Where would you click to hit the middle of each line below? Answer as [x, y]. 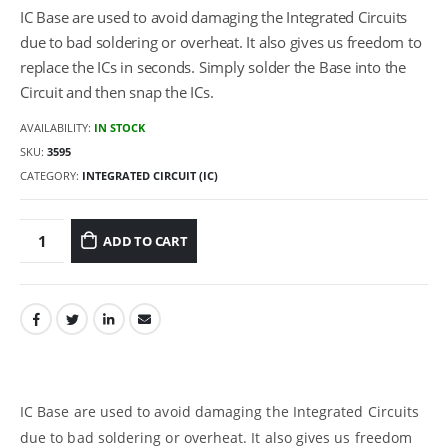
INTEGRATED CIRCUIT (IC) [150, 175]
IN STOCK [119, 128]
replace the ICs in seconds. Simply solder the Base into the [213, 66]
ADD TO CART [145, 240]
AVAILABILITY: [57, 128]
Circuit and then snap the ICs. [117, 91]
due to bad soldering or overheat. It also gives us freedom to [221, 41]
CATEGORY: [51, 175]
